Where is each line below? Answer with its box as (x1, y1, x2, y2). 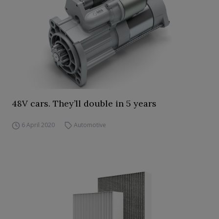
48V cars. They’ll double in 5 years (12, 98, 156, 109)
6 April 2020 (21, 121, 55, 129)
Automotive (74, 121, 107, 129)
